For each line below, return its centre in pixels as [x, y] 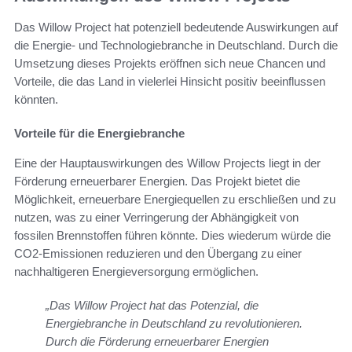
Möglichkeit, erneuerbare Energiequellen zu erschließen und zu [175, 200]
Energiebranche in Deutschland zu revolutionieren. [174, 324]
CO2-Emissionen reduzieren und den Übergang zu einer [158, 254]
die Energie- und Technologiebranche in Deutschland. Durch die [176, 46]
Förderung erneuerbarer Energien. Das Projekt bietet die [157, 181]
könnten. [36, 100]
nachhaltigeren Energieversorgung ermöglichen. [136, 272]
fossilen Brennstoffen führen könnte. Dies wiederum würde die [172, 236]
